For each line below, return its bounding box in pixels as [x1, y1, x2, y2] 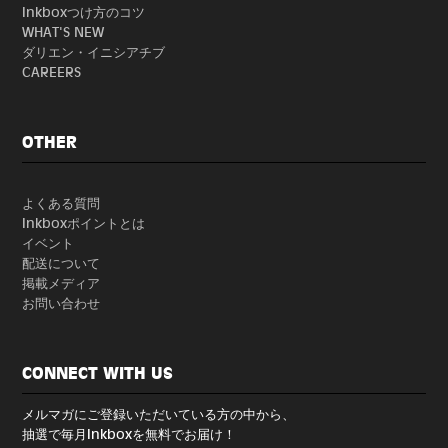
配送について [22, 253, 101, 271]
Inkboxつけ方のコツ [22, 2, 146, 20]
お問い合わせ [22, 293, 101, 311]
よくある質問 [22, 193, 101, 211]
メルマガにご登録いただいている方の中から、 [22, 404, 296, 422]
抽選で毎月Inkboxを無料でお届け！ [22, 424, 237, 442]
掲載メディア [22, 273, 101, 291]
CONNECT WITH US [22, 362, 174, 383]
